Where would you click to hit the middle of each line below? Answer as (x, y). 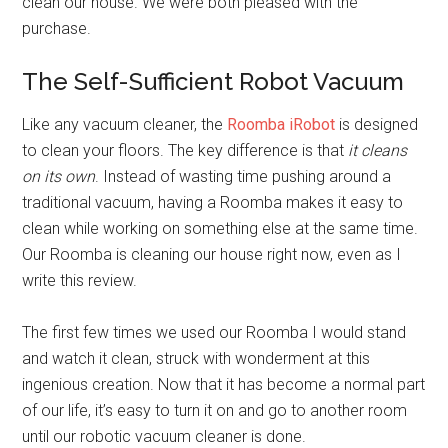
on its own (59, 176)
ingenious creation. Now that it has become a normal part (224, 384)
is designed (377, 124)
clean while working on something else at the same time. (220, 228)
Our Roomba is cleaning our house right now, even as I (212, 254)
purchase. (57, 28)
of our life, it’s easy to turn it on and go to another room (215, 410)
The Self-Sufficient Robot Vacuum (213, 81)
